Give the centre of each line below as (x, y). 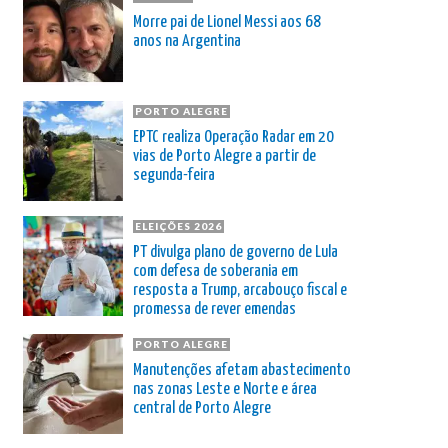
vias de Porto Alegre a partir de (224, 156)
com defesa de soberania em (215, 271)
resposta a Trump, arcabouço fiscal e (240, 290)
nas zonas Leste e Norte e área (225, 389)
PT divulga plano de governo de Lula (235, 252)
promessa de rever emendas (214, 309)
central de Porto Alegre (202, 408)
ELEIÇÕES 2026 (178, 225)
